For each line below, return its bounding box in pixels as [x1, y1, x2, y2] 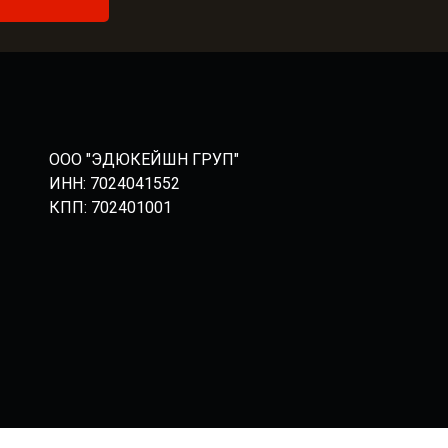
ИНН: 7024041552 [49, 174, 180, 193]
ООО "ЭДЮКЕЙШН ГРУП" [49, 150, 239, 169]
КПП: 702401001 [49, 198, 172, 217]
